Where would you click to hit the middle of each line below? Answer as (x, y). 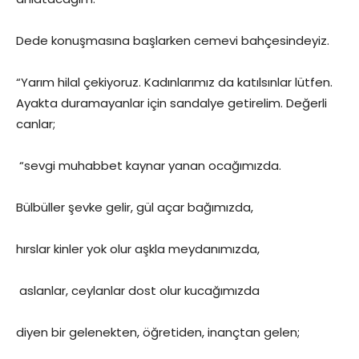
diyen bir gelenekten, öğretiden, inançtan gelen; (158, 332)
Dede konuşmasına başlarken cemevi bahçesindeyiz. (173, 40)
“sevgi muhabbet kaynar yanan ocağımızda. (149, 165)
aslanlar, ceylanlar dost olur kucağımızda (138, 290)
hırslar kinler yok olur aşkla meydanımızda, (138, 249)
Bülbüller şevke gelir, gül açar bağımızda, (135, 207)
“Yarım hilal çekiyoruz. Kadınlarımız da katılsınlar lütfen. (174, 82)
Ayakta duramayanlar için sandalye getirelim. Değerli (171, 103)
